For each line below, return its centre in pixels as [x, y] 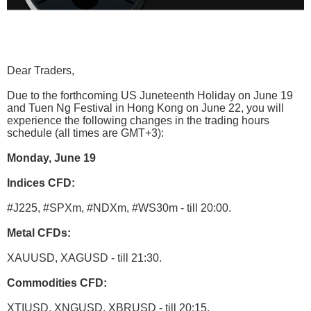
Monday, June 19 [51, 158]
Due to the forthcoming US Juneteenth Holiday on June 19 [150, 96]
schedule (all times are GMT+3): [85, 133]
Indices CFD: [41, 183]
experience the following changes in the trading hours [138, 121]
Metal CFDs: [39, 233]
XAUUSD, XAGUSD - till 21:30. [84, 258]
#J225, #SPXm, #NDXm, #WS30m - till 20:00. [119, 208]
